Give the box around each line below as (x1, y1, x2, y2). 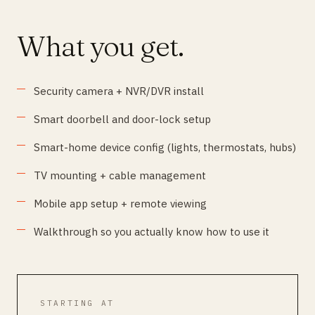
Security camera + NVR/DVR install (34, 84, 204, 98)
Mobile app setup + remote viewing (34, 197, 207, 210)
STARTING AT (40, 298, 115, 308)
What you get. (17, 29, 184, 63)
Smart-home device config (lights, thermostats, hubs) (34, 141, 296, 154)
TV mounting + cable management (34, 169, 206, 182)
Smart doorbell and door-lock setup (34, 112, 211, 126)
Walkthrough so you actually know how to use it (34, 225, 269, 238)
